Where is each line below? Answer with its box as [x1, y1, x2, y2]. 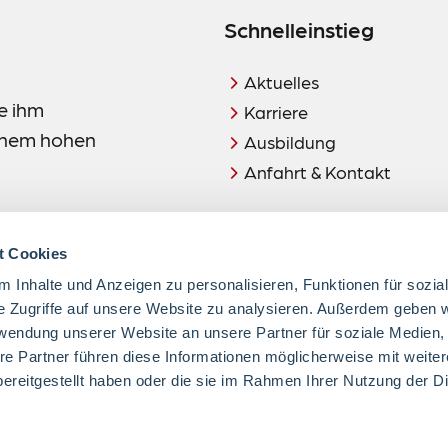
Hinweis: [224, 336, 291, 358]
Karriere [244, 101, 308, 123]
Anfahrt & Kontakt [244, 161, 391, 183]
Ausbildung [244, 131, 336, 153]
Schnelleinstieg [224, 15, 374, 43]
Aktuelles [244, 71, 319, 93]
